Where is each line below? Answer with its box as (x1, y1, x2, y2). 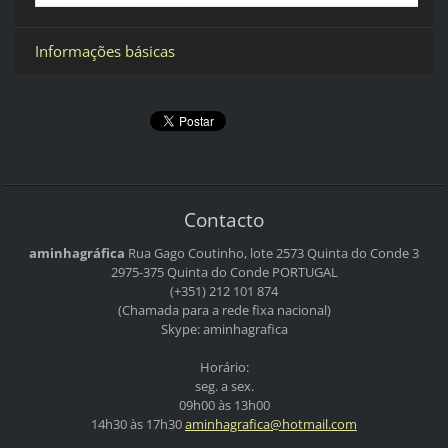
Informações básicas (34, 40, 175, 61)
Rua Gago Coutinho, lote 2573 (128, 243, 304, 262)
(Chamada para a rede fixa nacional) (117, 300, 331, 319)
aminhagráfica (29, 243, 125, 262)
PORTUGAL (268, 262, 338, 281)
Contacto (184, 206, 264, 234)
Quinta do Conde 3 (304, 243, 419, 262)
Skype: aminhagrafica (160, 319, 288, 338)
